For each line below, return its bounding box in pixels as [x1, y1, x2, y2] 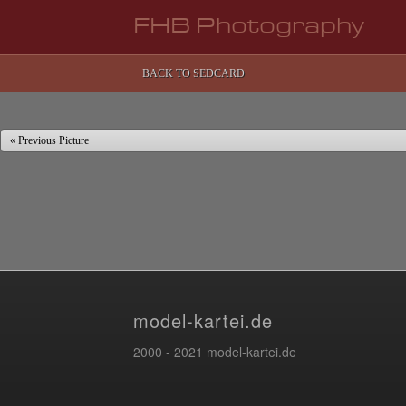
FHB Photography [133, 16, 364, 38]
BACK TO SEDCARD [142, 67, 245, 80]
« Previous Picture [10, 134, 89, 147]
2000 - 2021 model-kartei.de [133, 343, 296, 361]
